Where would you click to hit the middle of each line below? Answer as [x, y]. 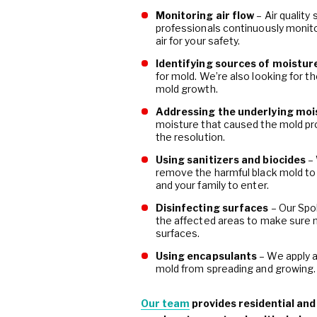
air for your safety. [198, 41]
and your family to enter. [212, 185]
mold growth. [186, 89]
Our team [165, 304]
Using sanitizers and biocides [232, 160]
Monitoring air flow [205, 16]
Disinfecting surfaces [212, 208]
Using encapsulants [206, 256]
